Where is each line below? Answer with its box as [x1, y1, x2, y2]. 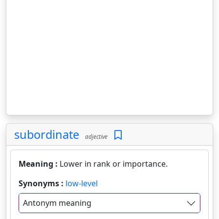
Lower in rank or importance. [60, 158, 168, 169]
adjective [82, 132, 108, 140]
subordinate [14, 127, 79, 142]
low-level [66, 178, 98, 189]
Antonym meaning [23, 197, 91, 209]
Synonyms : [19, 178, 66, 189]
